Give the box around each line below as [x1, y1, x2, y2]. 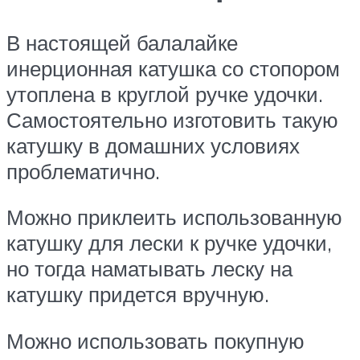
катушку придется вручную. [6, 281, 269, 308]
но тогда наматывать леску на [6, 256, 292, 282]
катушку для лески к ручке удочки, [6, 230, 332, 256]
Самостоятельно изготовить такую [6, 106, 338, 133]
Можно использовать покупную [6, 328, 305, 354]
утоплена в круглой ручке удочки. [6, 80, 323, 107]
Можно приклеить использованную [6, 204, 342, 231]
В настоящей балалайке [6, 29, 238, 55]
